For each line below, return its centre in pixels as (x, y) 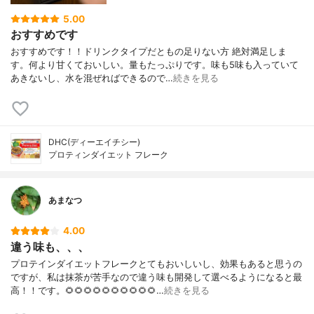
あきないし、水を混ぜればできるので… (92, 78)
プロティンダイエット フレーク (108, 155)
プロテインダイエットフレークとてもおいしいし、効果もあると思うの (156, 264)
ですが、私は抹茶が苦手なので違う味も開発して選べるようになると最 (156, 277)
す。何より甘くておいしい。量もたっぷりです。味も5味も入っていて (155, 65)
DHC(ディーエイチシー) (94, 142)
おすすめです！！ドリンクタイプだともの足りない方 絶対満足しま (149, 52)
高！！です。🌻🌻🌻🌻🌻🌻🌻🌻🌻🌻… (87, 290)
